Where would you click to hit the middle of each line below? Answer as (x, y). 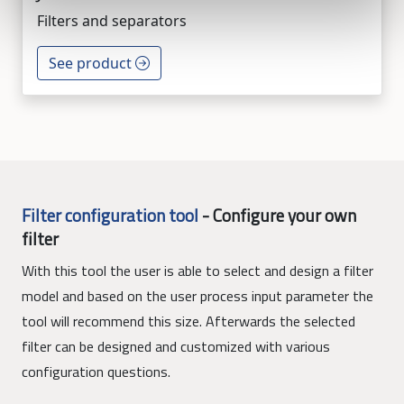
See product (92, 63)
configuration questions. (96, 372)
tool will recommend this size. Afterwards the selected (188, 321)
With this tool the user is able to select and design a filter (197, 271)
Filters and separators (112, 21)
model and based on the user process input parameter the (197, 296)
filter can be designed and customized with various (176, 346)
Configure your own (285, 215)
